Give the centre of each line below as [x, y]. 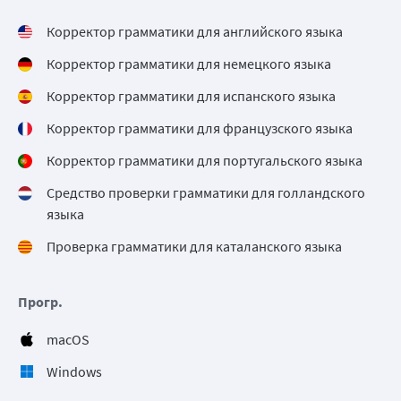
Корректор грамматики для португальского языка [205, 161]
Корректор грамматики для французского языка [200, 128]
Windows [74, 372]
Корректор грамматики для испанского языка [191, 96]
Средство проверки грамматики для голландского [206, 193]
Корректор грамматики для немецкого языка [189, 64]
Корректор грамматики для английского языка [195, 32]
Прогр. [40, 302]
